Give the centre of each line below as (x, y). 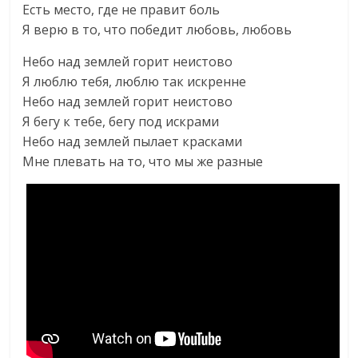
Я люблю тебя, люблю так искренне (135, 82)
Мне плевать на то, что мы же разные (143, 161)
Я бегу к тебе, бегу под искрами (121, 121)
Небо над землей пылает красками (133, 141)
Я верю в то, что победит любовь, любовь (157, 30)
